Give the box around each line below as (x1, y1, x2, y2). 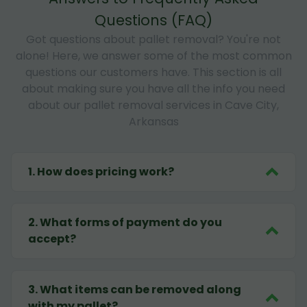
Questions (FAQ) (95, 10, 212, 30)
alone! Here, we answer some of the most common (15, 47, 292, 64)
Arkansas (128, 113, 179, 130)
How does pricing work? (37, 163, 174, 180)
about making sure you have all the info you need (22, 80, 285, 97)
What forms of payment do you (40, 214, 222, 230)
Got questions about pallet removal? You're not (26, 31, 281, 47)
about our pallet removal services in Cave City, (28, 97, 279, 113)
